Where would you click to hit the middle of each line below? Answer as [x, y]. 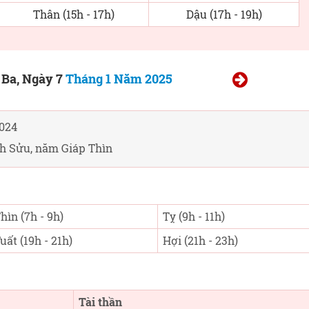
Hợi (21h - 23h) [200, 240]
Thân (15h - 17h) [73, 14]
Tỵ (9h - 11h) [194, 216]
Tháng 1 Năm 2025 [119, 79]
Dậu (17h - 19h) [224, 14]
